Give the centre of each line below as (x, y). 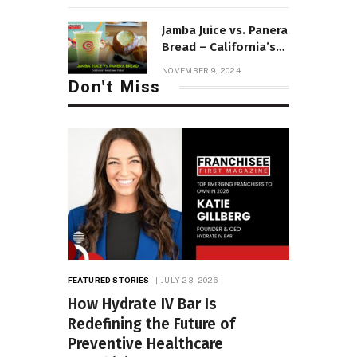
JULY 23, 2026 (189, 279)
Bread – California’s (219, 47)
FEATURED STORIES (109, 279)
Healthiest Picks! (210, 64)
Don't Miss (114, 87)
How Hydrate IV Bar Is (142, 304)
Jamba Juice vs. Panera (225, 31)
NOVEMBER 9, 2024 (201, 71)
